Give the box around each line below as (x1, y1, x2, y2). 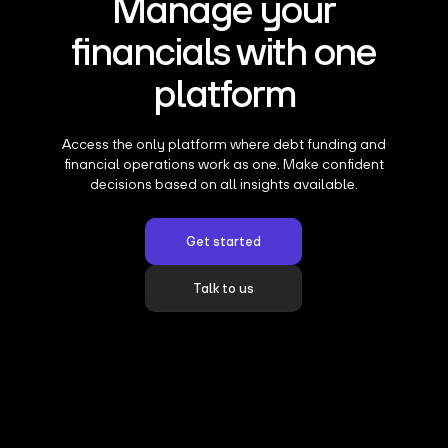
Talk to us (193, 281, 255, 297)
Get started (186, 234, 262, 250)
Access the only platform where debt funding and (61, 136, 386, 153)
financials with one (71, 28, 377, 74)
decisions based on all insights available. (89, 176, 358, 193)
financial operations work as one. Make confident (63, 156, 384, 173)
